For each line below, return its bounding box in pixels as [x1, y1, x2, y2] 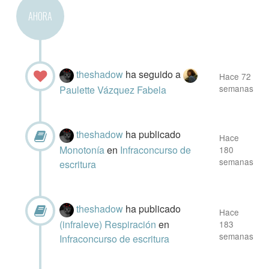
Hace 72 [219, 70, 252, 82]
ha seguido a [125, 67, 184, 81]
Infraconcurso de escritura [59, 231, 170, 246]
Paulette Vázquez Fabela [59, 82, 167, 97]
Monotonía [59, 142, 107, 157]
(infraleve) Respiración [59, 217, 159, 231]
